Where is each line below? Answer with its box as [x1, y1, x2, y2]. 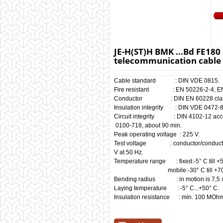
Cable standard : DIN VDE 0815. [114, 77, 220, 84]
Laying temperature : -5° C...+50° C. [114, 185, 219, 192]
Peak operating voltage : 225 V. [114, 131, 200, 138]
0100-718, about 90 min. [114, 122, 182, 129]
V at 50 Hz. [114, 149, 145, 156]
